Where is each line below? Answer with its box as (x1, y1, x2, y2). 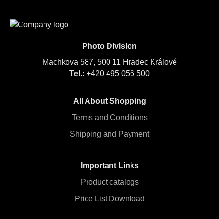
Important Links (80, 161, 139, 170)
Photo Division (82, 42, 137, 50)
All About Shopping (73, 97, 146, 105)
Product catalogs (80, 178, 139, 186)
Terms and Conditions (71, 113, 148, 122)
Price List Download (74, 195, 145, 203)
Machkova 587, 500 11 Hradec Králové (42, 58, 177, 66)
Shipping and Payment (70, 130, 149, 138)
